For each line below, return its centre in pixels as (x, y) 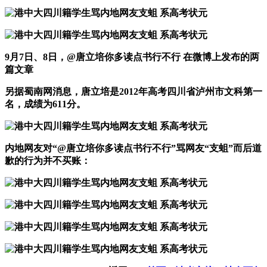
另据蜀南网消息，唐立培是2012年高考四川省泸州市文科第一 (133, 92)
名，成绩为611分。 (45, 104)
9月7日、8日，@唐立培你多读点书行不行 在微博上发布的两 (132, 57)
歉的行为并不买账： (48, 161)
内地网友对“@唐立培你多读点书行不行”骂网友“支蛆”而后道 (133, 148)
